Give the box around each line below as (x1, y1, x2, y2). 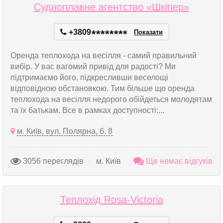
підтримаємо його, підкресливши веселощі (10, 73, 168, 82)
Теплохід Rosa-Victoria (60, 194, 163, 205)
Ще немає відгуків (144, 156, 213, 165)
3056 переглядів (21, 156, 84, 165)
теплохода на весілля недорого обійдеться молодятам (10, 95, 212, 104)
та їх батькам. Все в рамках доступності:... (10, 106, 164, 114)
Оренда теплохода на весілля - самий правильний (10, 51, 197, 60)
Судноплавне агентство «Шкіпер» (34, 1, 189, 12)
